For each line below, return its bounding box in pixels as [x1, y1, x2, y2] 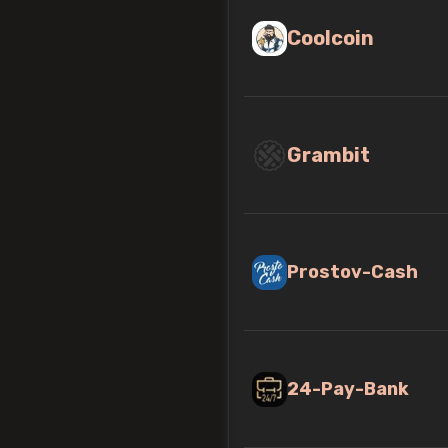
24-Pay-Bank [287, 377, 409, 400]
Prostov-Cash [287, 260, 418, 283]
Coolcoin [287, 26, 374, 50]
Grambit [287, 143, 370, 167]
